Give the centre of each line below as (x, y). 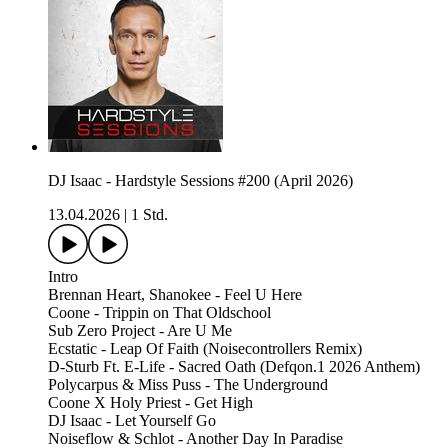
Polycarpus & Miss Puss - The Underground (188, 384)
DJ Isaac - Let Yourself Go (132, 420)
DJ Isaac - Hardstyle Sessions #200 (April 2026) (200, 180)
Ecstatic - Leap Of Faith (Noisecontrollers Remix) (205, 348)
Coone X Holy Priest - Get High (150, 402)
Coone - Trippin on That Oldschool (159, 312)
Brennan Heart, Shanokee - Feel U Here (175, 294)
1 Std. (149, 214)
